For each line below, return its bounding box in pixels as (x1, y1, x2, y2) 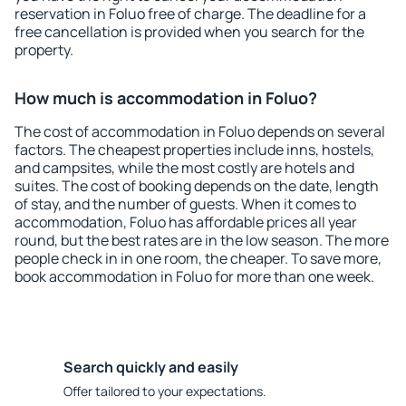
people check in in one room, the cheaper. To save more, (14, 248, 382, 268)
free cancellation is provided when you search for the (14, 22, 364, 42)
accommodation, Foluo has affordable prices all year (14, 212, 357, 232)
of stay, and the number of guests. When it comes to (14, 194, 356, 214)
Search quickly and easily (63, 357, 238, 377)
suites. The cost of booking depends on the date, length (14, 176, 379, 196)
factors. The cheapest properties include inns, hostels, (14, 140, 374, 159)
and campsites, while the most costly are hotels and (14, 158, 354, 178)
